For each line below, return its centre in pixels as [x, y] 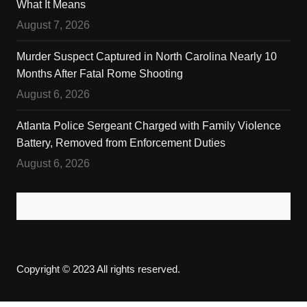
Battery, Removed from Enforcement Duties [121, 143]
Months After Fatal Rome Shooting [99, 73]
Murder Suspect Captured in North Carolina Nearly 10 [146, 56]
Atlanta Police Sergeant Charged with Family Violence [148, 125]
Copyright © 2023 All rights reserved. [98, 269]
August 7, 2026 [53, 25]
